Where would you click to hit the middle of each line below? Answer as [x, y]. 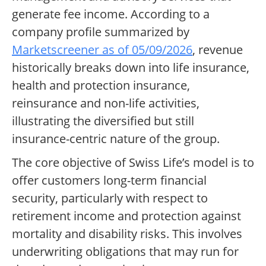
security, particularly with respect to [110, 198]
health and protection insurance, [101, 85]
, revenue [218, 50]
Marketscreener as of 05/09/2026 [102, 50]
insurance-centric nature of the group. [116, 139]
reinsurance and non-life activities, [106, 103]
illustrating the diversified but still [103, 121]
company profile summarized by [101, 32]
